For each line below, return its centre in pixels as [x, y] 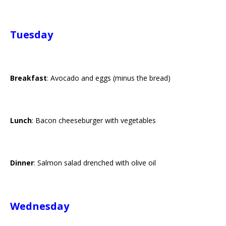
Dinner [22, 163]
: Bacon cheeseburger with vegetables [94, 120]
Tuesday [32, 35]
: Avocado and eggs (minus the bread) [109, 78]
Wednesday [40, 206]
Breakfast [29, 78]
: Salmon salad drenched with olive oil [95, 163]
